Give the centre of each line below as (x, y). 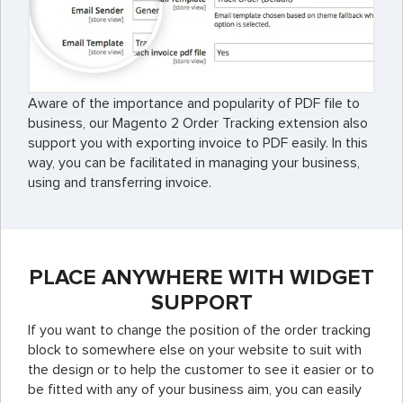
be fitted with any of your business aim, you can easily (195, 390)
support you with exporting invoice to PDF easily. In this (198, 143)
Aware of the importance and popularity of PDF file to (194, 104)
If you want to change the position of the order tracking (199, 331)
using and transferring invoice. (120, 183)
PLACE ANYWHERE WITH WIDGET (201, 278)
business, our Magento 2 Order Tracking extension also (198, 124)
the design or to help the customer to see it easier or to (201, 370)
